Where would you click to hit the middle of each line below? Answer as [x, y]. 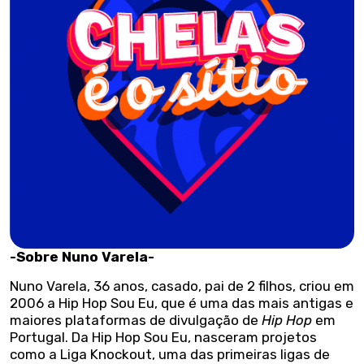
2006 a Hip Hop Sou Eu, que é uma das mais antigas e [182, 303]
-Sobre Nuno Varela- [82, 256]
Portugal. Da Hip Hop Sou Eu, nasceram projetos [163, 337]
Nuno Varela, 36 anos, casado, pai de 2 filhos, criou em [182, 286]
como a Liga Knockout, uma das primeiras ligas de [170, 354]
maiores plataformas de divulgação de [136, 320]
